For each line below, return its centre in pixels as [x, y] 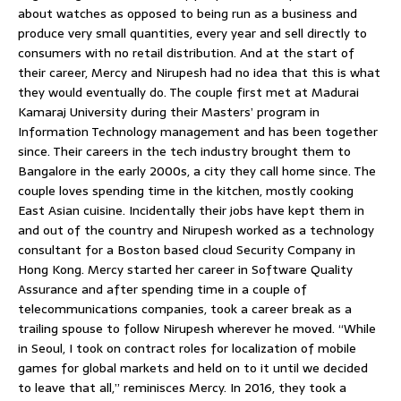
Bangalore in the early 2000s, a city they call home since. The [197, 171]
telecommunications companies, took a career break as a [185, 309]
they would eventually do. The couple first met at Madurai [188, 93]
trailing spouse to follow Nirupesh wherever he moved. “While [197, 329]
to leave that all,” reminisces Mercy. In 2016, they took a [182, 388]
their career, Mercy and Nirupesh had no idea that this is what [199, 73]
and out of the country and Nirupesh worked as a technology [196, 230]
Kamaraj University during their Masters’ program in [169, 112]
